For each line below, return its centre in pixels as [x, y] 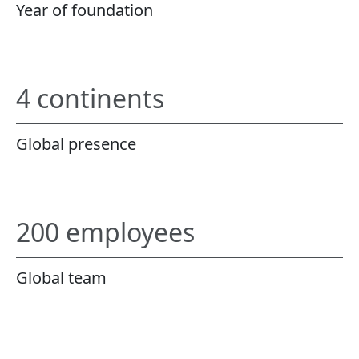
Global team [61, 278]
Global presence [76, 144]
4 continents [90, 99]
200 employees [105, 232]
